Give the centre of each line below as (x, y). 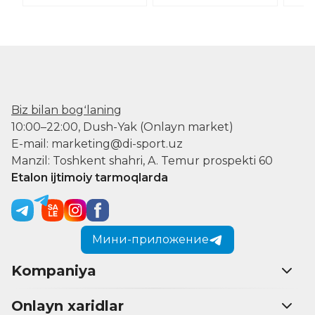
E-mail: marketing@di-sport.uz (97, 143)
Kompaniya (54, 270)
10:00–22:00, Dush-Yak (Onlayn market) (122, 127)
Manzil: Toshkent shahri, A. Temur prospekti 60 (142, 160)
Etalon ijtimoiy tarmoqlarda (90, 177)
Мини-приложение (150, 239)
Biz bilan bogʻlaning (66, 110)
